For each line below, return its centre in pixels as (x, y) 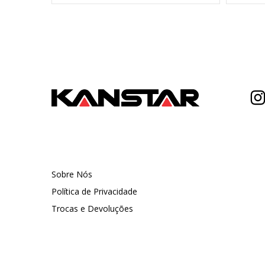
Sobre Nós (72, 174)
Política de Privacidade (94, 191)
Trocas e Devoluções (92, 208)
